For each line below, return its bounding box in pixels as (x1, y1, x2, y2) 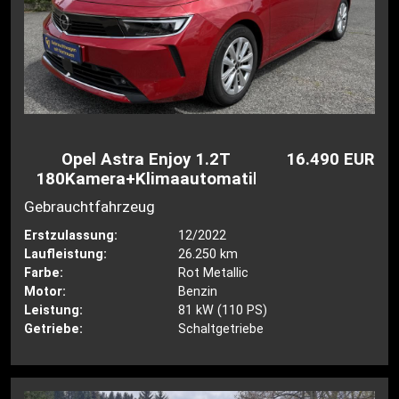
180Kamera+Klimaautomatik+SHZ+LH (36, 169, 336, 190)
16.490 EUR (285, 150, 375, 170)
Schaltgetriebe (177, 321, 264, 337)
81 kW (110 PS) (177, 302, 267, 318)
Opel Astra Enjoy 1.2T (61, 150, 231, 170)
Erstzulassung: (24, 227, 118, 243)
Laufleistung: (24, 246, 108, 262)
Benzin (177, 283, 217, 299)
